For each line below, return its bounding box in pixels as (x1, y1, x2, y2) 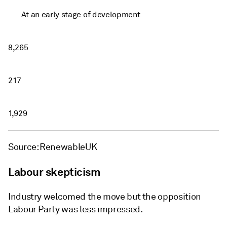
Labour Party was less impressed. (8, 204, 143, 215)
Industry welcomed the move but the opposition (8, 191, 201, 202)
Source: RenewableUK (8, 141, 97, 153)
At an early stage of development (21, 10, 140, 20)
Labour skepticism (8, 165, 100, 179)
